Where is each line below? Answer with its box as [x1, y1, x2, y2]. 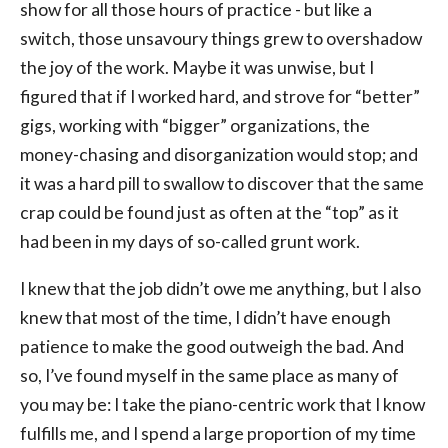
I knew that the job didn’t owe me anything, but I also [20, 277, 421, 299]
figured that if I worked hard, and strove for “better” [20, 86, 420, 108]
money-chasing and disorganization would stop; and [20, 144, 418, 166]
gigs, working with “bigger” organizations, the [20, 115, 370, 137]
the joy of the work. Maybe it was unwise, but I [20, 57, 374, 79]
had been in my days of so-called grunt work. [20, 231, 360, 253]
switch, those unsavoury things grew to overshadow [20, 28, 422, 50]
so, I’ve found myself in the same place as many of [20, 364, 399, 386]
